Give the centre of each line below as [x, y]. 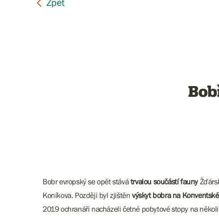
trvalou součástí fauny [164, 181]
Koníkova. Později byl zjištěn [88, 195]
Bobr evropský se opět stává [87, 181]
